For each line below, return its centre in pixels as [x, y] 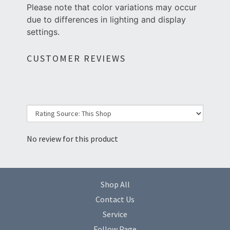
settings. [43, 32]
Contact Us [115, 199]
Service [115, 214]
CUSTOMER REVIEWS [76, 59]
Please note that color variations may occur [112, 7]
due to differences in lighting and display [106, 20]
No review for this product [72, 139]
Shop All [115, 185]
